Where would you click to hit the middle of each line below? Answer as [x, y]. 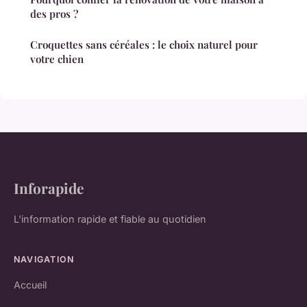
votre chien [57, 59]
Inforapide [49, 187]
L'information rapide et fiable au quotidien [110, 219]
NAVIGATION [44, 259]
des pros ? [54, 13]
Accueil [30, 284]
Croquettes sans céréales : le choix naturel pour [144, 44]
